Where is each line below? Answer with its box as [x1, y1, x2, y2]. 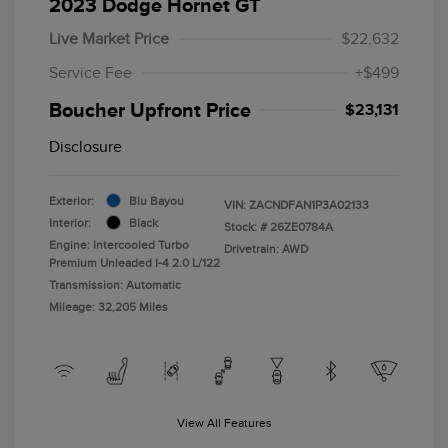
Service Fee [49, 63, 132, 82]
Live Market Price [49, 29, 169, 48]
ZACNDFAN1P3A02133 [249, 197, 369, 212]
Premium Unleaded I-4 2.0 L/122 [49, 255, 220, 270]
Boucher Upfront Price [49, 98, 251, 121]
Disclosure [49, 137, 122, 156]
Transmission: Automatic [49, 277, 181, 292]
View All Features [176, 415, 272, 430]
